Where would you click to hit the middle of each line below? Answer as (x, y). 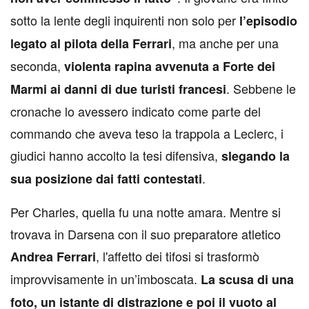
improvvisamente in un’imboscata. (106, 279)
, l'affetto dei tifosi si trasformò (178, 256)
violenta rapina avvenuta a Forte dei (170, 67)
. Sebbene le (261, 89)
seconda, (37, 66)
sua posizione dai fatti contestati (106, 179)
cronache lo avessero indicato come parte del (136, 111)
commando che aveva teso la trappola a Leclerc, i (147, 133)
